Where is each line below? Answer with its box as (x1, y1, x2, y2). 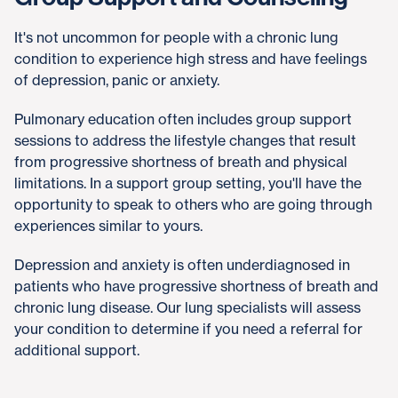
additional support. (14, 341, 139, 359)
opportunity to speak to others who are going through (14, 195, 372, 213)
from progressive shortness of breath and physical (14, 153, 347, 171)
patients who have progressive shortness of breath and (14, 277, 378, 295)
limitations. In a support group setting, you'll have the (14, 174, 362, 192)
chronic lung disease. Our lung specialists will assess (14, 298, 361, 316)
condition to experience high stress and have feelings (14, 50, 367, 68)
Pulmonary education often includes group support (14, 110, 352, 128)
